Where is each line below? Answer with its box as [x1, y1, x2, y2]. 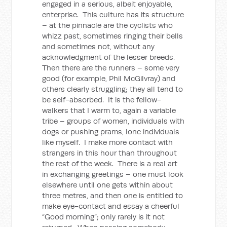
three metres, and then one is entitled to [42, 191, 183, 200]
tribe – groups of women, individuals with [42, 116, 185, 126]
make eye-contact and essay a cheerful [42, 201, 180, 211]
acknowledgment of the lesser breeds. [42, 52, 177, 62]
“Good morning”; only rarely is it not [42, 212, 165, 221]
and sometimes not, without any [42, 42, 155, 51]
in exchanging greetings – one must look [42, 169, 184, 179]
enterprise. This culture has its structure [42, 10, 184, 19]
